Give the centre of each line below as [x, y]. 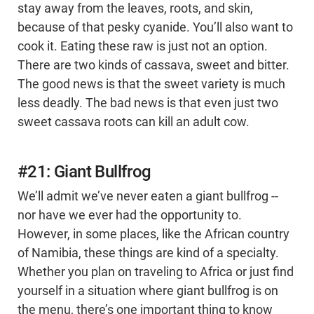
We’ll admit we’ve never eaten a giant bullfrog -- [148, 197]
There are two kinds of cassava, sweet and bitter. [153, 66]
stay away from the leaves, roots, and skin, [135, 9]
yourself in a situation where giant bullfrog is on [148, 291]
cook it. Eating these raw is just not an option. [143, 47]
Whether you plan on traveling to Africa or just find [156, 272]
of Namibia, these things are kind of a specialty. [148, 253]
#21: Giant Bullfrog [84, 172]
